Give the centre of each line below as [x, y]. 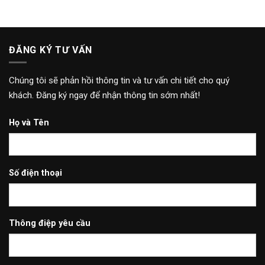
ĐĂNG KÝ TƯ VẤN [51, 50]
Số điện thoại [35, 173]
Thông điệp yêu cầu [49, 224]
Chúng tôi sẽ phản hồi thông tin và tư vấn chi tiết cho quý [119, 80]
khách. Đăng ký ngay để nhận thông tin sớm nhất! [104, 95]
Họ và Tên [29, 122]
